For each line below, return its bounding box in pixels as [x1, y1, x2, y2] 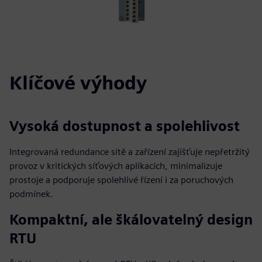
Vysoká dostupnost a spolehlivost [9, 118, 240, 135]
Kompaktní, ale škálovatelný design [9, 211, 253, 228]
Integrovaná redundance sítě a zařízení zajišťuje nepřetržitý [9, 146, 250, 157]
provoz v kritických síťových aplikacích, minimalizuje [9, 160, 222, 171]
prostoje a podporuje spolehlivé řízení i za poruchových [9, 174, 233, 185]
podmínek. [9, 188, 53, 199]
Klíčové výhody [9, 71, 147, 94]
